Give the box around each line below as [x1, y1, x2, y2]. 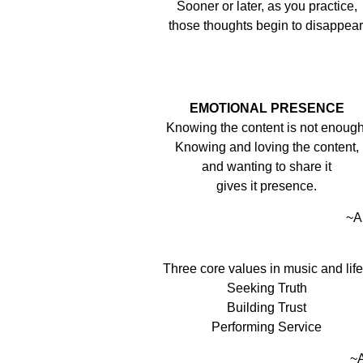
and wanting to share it [202, 160, 331, 173]
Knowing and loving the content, [174, 140, 359, 154]
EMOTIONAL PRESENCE [189, 101, 344, 115]
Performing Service [211, 320, 322, 334]
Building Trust [227, 301, 306, 314]
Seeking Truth [226, 281, 307, 295]
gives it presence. [216, 179, 317, 193]
